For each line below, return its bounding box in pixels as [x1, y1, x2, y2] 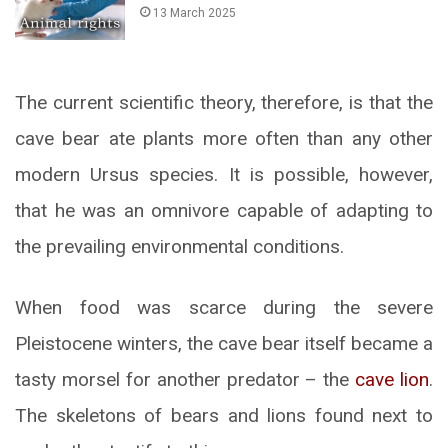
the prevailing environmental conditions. [15, 235, 344, 259]
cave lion [355, 368, 429, 392]
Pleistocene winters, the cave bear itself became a [15, 332, 433, 356]
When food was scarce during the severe [15, 296, 433, 320]
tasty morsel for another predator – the [15, 368, 356, 392]
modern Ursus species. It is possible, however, [15, 163, 433, 187]
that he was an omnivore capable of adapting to [15, 199, 433, 223]
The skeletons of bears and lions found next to [15, 404, 433, 428]
